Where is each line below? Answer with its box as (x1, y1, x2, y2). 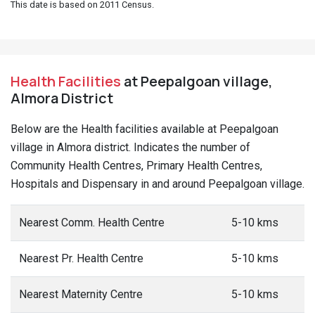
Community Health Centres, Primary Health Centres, (11, 159, 262, 172)
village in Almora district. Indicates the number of (11, 141, 250, 154)
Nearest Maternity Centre (19, 288, 143, 301)
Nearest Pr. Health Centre (19, 252, 143, 265)
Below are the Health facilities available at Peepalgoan (11, 122, 278, 136)
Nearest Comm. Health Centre (19, 216, 165, 229)
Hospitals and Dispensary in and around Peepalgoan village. (11, 177, 304, 191)
